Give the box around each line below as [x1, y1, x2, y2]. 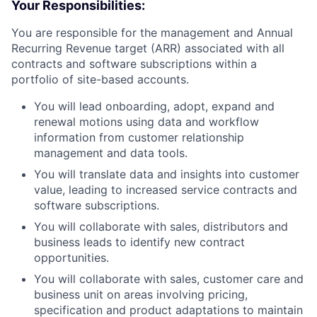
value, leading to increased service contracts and [34, 183, 297, 197]
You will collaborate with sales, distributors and [34, 219, 288, 234]
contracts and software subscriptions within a [11, 57, 257, 71]
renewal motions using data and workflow [34, 115, 259, 129]
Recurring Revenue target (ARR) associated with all [11, 41, 284, 55]
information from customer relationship [34, 130, 244, 144]
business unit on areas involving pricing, [34, 287, 248, 301]
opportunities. [34, 250, 109, 265]
